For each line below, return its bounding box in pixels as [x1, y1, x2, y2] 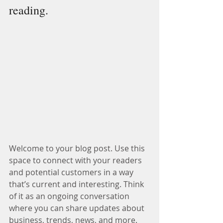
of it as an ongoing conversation [9, 191, 131, 202]
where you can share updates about [9, 203, 146, 214]
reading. [9, 2, 48, 18]
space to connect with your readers [9, 155, 144, 166]
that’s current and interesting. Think [9, 179, 146, 190]
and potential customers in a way [9, 167, 135, 178]
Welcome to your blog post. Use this [9, 143, 147, 154]
